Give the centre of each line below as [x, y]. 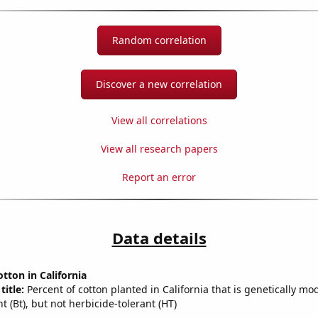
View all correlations [159, 121]
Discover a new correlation [159, 84]
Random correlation [159, 40]
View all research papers [159, 149]
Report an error [159, 177]
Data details [159, 238]
